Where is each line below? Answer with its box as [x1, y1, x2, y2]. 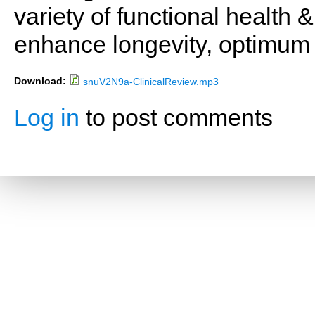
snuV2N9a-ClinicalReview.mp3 [83, 76, 219, 87]
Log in [14, 105, 79, 131]
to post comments [79, 105, 273, 131]
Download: [14, 75, 69, 86]
